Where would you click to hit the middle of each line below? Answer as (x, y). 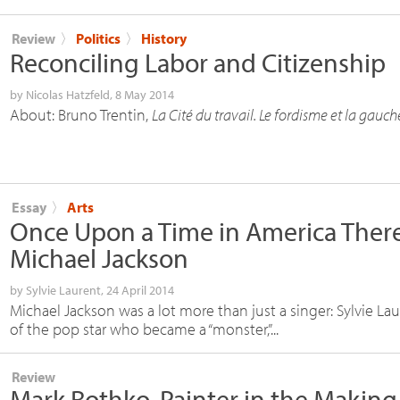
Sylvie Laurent (63, 290)
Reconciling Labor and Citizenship (198, 62)
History (164, 38)
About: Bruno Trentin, (81, 114)
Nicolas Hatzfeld (68, 94)
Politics (98, 38)
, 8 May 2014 (142, 94)
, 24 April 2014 (137, 290)
